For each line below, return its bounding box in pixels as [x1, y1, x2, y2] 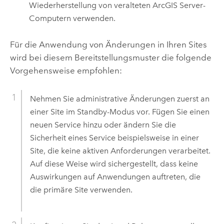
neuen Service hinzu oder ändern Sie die [29, 120, 176, 130]
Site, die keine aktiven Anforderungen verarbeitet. [29, 146, 210, 156]
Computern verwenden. [29, 13, 116, 23]
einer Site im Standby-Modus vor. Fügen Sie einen [29, 107, 209, 117]
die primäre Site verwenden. [29, 185, 132, 195]
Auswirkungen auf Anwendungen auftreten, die [29, 172, 200, 182]
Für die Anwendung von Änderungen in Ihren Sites [9, 39, 207, 49]
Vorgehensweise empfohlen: [9, 65, 122, 75]
